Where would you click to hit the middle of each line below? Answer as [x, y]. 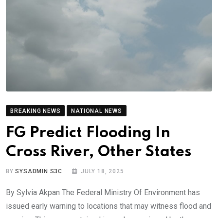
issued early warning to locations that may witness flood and [109, 206]
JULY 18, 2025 [102, 171]
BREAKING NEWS [36, 111]
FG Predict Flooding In [88, 133]
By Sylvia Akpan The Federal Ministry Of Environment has [103, 192]
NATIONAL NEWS [97, 111]
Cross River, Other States [99, 152]
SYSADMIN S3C [39, 171]
